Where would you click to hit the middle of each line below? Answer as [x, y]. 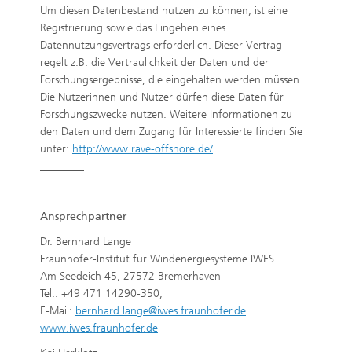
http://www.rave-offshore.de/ [143, 149]
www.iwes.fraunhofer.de [99, 328]
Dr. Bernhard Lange [86, 242]
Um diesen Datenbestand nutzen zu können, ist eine [164, 11]
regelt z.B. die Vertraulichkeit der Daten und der [154, 62]
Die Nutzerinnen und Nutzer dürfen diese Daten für [162, 97]
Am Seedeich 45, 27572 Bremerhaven [130, 276]
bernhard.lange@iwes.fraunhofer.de [161, 311]
